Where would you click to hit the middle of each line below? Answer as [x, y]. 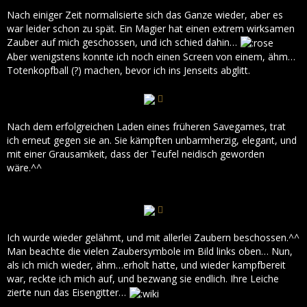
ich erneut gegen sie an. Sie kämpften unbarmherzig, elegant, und [152, 140]
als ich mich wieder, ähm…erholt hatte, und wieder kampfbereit [146, 265]
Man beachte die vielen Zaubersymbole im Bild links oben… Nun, [150, 251]
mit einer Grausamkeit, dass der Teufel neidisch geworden [136, 154]
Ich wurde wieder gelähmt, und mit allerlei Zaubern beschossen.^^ [153, 238]
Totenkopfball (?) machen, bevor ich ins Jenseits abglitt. [128, 71]
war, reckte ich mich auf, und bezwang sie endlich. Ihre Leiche [143, 279]
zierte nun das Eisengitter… [68, 293]
